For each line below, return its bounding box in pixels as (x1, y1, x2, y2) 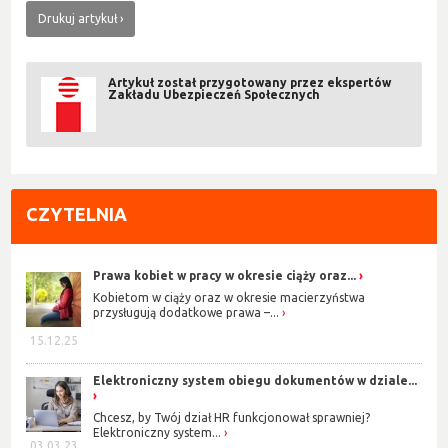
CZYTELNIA (26, 203, 128, 224)
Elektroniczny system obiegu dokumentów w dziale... (93, 373, 418, 387)
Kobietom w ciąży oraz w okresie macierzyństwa (93, 291, 366, 305)
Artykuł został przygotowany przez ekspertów (108, 75, 392, 89)
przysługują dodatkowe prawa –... (93, 306, 280, 320)
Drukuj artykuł (38, 11, 118, 25)
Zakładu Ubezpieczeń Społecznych (108, 87, 321, 101)
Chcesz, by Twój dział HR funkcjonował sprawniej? (93, 411, 371, 425)
